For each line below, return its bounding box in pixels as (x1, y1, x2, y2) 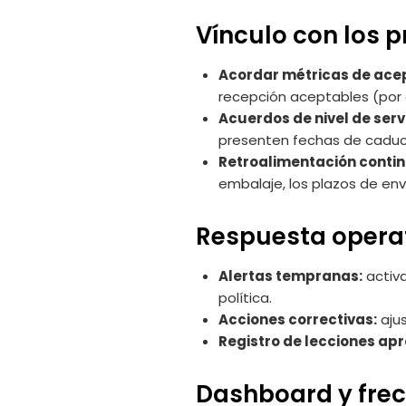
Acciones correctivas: (218, 310, 377, 330)
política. (218, 288, 272, 308)
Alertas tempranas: (218, 266, 362, 286)
